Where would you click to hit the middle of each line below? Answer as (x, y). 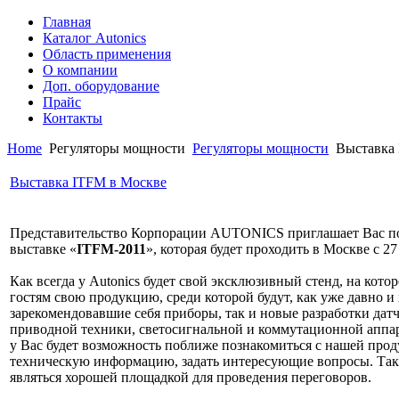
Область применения (107, 54)
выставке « (43, 249)
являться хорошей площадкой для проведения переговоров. (191, 377)
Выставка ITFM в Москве (88, 182)
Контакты (73, 118)
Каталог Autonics (94, 38)
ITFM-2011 (111, 249)
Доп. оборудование (101, 86)
